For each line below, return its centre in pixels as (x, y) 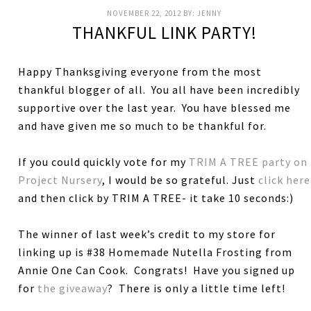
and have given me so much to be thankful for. (143, 126)
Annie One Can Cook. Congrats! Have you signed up (157, 270)
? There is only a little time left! (197, 288)
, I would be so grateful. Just (180, 180)
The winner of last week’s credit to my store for (147, 234)
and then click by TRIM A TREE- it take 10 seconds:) (156, 198)
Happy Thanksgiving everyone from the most (140, 72)
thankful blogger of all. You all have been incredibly (159, 90)
